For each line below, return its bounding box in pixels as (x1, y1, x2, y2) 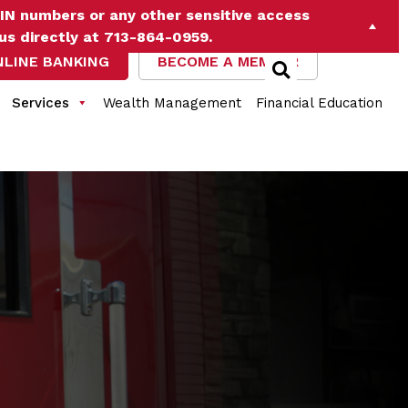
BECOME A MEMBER (158, 53, 300, 70)
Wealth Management (102, 95, 241, 111)
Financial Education (255, 95, 382, 111)
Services (11, 95, 69, 111)
